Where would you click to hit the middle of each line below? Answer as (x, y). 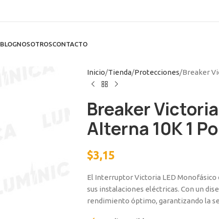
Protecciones (157, 72)
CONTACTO (70, 44)
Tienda (120, 72)
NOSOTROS (34, 44)
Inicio (96, 72)
